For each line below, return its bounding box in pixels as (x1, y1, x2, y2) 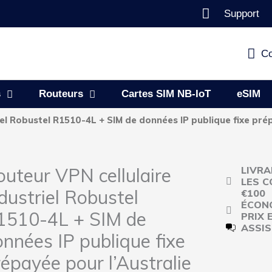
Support (224, 8, 260, 19)
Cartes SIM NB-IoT (121, 88, 211, 100)
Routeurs (39, 88, 83, 100)
